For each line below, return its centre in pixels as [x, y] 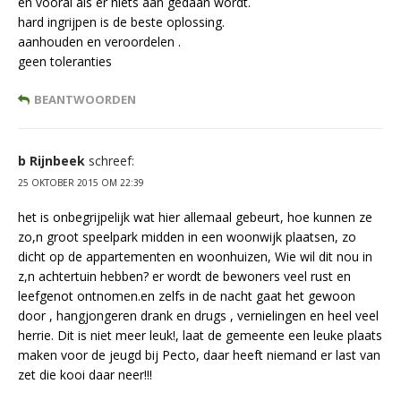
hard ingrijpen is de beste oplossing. [121, 22]
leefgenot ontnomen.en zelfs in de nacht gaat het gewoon [187, 296]
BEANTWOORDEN [85, 100]
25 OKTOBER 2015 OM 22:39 [81, 183]
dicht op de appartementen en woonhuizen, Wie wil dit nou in [195, 257]
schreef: [111, 161]
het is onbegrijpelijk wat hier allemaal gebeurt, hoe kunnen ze [195, 218]
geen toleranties [65, 62]
